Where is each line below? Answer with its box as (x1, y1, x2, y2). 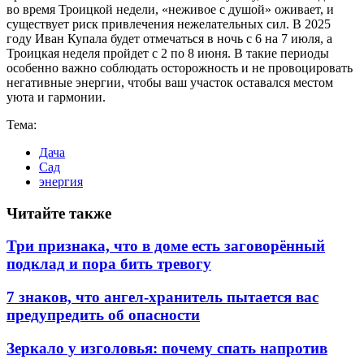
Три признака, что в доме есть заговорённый (6, 237, 325, 255)
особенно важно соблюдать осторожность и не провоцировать (6, 60, 353, 75)
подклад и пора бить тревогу (6, 255, 211, 273)
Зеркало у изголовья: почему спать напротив (6, 339, 327, 357)
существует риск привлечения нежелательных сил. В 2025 (6, 16, 331, 31)
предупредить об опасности (6, 306, 200, 324)
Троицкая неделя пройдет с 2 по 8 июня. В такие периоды (6, 45, 329, 60)
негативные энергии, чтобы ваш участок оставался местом (6, 75, 333, 89)
